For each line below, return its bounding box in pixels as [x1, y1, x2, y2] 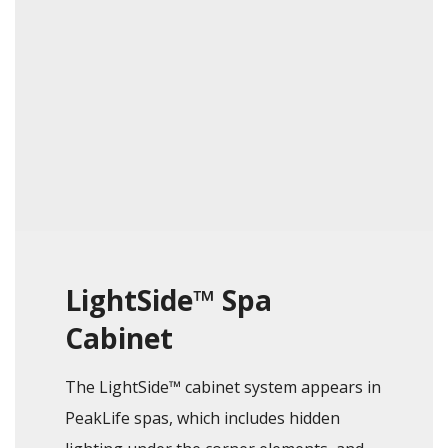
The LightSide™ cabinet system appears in [65, 376, 381, 398]
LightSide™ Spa [65, 281, 272, 319]
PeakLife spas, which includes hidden [65, 407, 340, 429]
